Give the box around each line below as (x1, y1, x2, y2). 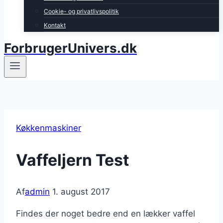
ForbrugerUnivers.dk (4, 40, 137, 56)
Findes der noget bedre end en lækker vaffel (16, 209, 195, 219)
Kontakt (44, 21, 66, 29)
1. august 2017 (52, 187, 110, 197)
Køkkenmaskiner (16, 123, 81, 133)
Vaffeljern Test (16, 150, 129, 170)
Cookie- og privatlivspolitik (44, 7, 119, 15)
